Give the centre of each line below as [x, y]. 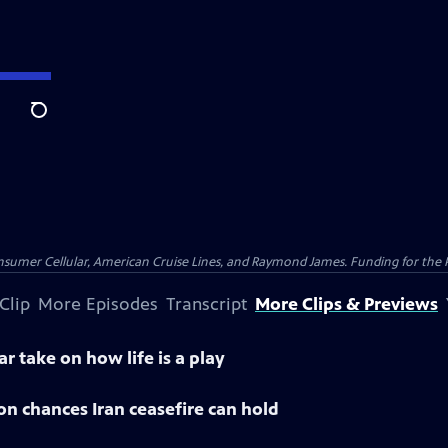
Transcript [206, 304]
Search [54, 121]
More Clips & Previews [346, 304]
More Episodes [98, 304]
